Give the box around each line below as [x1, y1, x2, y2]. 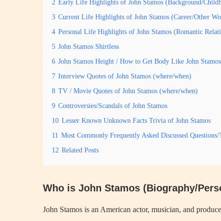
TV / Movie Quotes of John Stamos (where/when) [58, 87, 198, 95]
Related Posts [62, 146, 99, 154]
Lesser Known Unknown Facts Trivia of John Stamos [62, 116, 211, 124]
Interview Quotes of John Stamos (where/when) [58, 72, 191, 80]
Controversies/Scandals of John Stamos [58, 102, 167, 110]
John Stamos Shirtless [58, 42, 119, 50]
